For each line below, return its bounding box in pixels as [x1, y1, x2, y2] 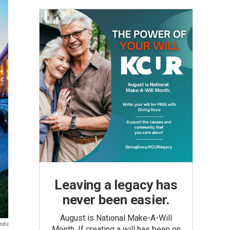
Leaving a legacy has [54, 177, 178, 193]
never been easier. [62, 192, 170, 207]
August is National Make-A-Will [60, 213, 172, 223]
